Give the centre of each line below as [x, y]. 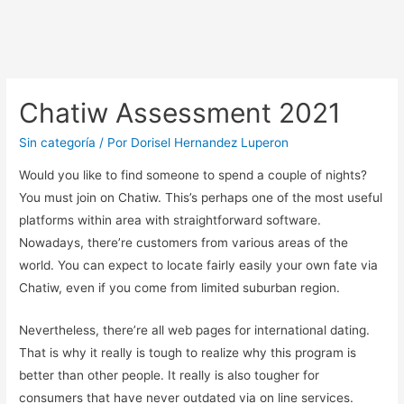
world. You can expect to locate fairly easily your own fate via [199, 265]
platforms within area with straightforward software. [170, 220]
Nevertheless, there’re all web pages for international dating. [195, 330]
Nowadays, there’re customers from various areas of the [184, 242]
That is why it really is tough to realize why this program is [188, 352]
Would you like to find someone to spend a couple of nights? [193, 174]
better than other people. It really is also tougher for [170, 375]
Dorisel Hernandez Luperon [210, 143]
